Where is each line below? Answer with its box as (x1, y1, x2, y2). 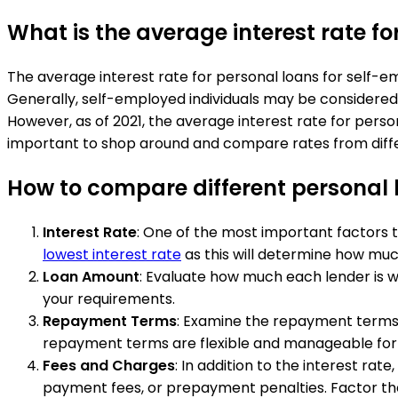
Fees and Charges (43, 354, 175, 376)
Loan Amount (43, 266, 139, 287)
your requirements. (43, 288, 175, 309)
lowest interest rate (43, 243, 181, 265)
